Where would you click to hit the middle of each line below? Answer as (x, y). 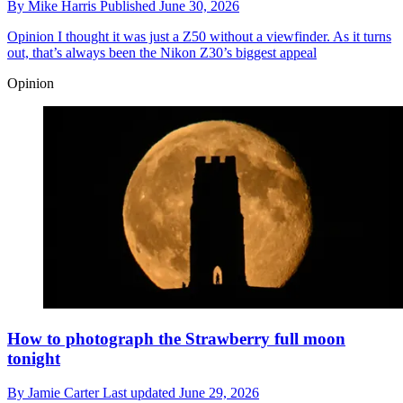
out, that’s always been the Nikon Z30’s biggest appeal (162, 52)
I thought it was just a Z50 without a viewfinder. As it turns (223, 36)
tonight (34, 358)
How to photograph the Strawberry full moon (176, 338)
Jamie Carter (65, 393)
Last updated (141, 393)
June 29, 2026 (219, 393)
